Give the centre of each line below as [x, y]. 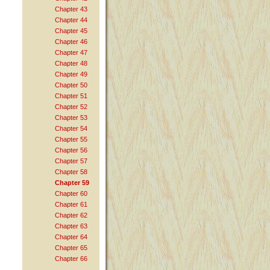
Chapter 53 [71, 118]
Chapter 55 [71, 140]
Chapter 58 [71, 172]
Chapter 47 [71, 53]
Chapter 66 [71, 259]
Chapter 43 [71, 9]
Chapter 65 [71, 248]
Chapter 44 [71, 20]
